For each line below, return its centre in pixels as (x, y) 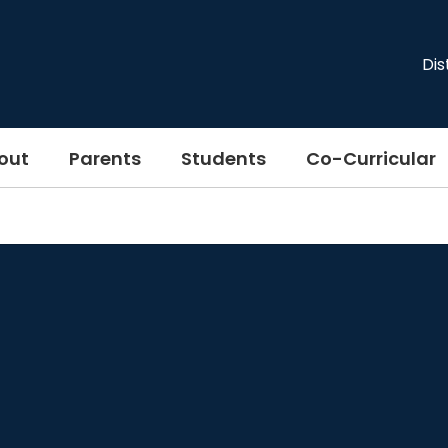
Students (223, 158)
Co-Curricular (371, 158)
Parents (105, 158)
